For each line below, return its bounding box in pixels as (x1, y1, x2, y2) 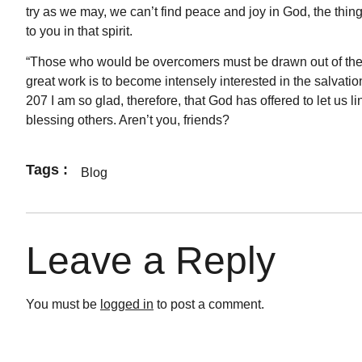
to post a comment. (154, 297, 264, 311)
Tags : (26, 162, 68, 179)
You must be (26, 297, 100, 311)
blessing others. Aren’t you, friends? (26, 113, 229, 128)
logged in (100, 297, 154, 311)
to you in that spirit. (26, 23, 133, 38)
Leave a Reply (26, 238, 276, 282)
